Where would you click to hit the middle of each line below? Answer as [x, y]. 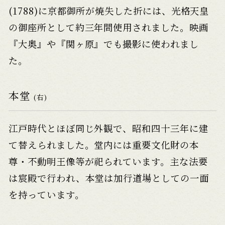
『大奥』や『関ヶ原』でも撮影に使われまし [104, 44]
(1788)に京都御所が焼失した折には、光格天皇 [109, 11]
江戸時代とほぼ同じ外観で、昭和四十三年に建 [108, 128]
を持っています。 [46, 194]
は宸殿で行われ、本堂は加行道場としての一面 [109, 178]
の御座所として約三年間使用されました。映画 [108, 27]
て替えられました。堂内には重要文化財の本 [104, 144]
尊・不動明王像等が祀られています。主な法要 [108, 161]
